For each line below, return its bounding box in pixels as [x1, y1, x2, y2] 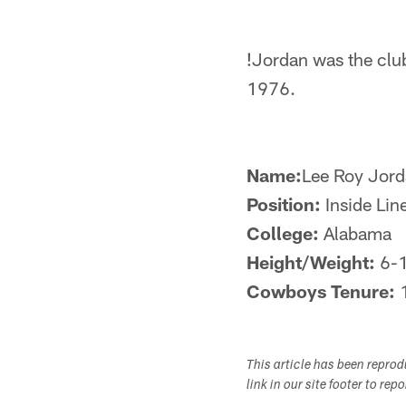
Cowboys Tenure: [246, 280, 395, 302]
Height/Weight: [246, 251, 375, 273]
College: [246, 222, 319, 244]
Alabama [319, 222, 391, 244]
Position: [246, 193, 321, 215]
